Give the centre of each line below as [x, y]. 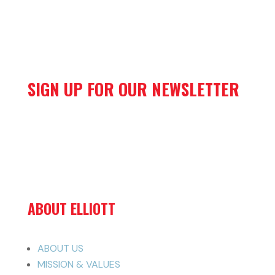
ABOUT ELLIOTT [71, 208]
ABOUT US [60, 248]
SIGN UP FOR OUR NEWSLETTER [133, 89]
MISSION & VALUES [79, 264]
